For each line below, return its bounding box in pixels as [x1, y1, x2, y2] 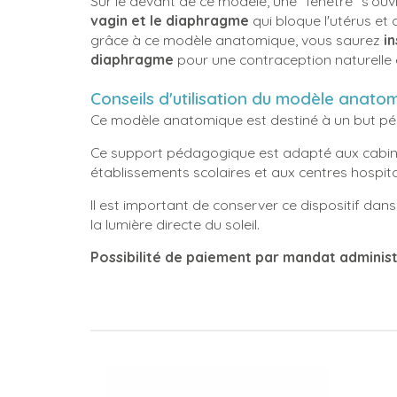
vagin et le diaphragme [90, 12, 249, 29]
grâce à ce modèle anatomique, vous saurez [90, 31, 380, 49]
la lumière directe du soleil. [90, 214, 263, 233]
